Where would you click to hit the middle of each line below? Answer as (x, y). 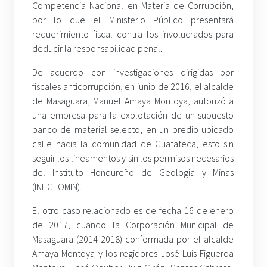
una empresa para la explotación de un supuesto (133, 115)
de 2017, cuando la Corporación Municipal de (133, 225)
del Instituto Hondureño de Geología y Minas (133, 173)
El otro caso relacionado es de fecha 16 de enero (133, 211)
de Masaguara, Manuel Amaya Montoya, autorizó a (133, 101)
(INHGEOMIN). (57, 187)
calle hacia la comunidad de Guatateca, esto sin (133, 144)
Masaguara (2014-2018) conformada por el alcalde (133, 239)
